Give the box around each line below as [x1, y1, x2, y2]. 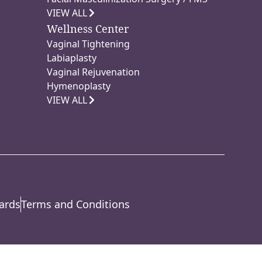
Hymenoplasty [47, 80, 111, 93]
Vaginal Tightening [47, 37, 130, 51]
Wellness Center [47, 22, 129, 36]
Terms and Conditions [21, 196, 130, 211]
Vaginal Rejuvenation [47, 65, 140, 79]
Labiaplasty [47, 51, 96, 65]
